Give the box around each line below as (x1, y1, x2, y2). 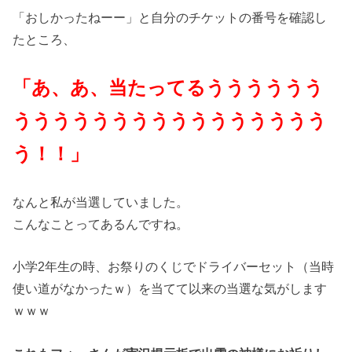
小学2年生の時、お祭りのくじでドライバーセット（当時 (13, 259, 335, 274)
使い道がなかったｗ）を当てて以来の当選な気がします (13, 281, 328, 296)
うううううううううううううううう (13, 109, 328, 131)
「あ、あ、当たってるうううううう (13, 76, 324, 98)
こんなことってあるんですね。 (13, 217, 189, 232)
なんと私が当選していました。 (13, 195, 189, 210)
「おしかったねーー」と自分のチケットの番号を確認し (13, 10, 328, 25)
